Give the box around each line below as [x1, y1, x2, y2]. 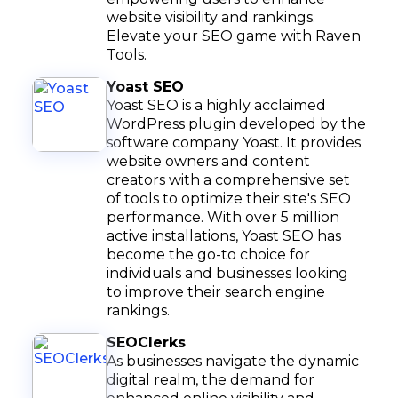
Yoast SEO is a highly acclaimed [107, 97, 326, 114]
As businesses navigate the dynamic [107, 353, 359, 370]
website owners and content [107, 153, 310, 170]
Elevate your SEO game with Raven [107, 28, 361, 44]
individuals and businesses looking [107, 265, 348, 282]
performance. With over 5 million [107, 209, 339, 226]
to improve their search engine [107, 283, 325, 300]
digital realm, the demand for [107, 371, 314, 388]
